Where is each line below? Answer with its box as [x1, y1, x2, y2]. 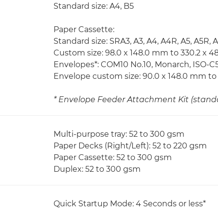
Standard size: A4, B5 [54, 1, 134, 11]
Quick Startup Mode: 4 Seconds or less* [54, 199, 206, 208]
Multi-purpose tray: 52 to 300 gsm [54, 129, 184, 139]
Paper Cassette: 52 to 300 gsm [54, 153, 172, 162]
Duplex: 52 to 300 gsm [54, 164, 141, 174]
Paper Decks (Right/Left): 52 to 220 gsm [54, 141, 207, 150]
